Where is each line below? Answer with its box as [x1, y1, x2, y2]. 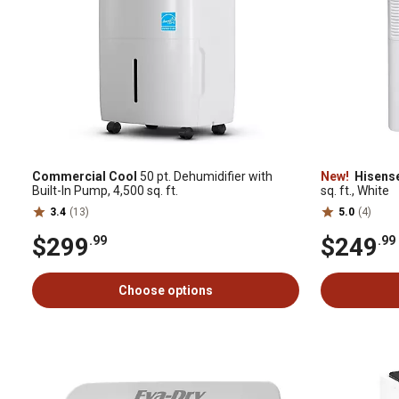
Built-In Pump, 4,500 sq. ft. [32, 183, 178, 198]
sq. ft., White [321, 183, 389, 198]
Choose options [118, 283, 213, 297]
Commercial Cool [32, 169, 137, 183]
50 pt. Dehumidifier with [137, 169, 273, 183]
